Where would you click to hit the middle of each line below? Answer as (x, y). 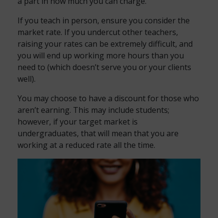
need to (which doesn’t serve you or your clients (104, 67)
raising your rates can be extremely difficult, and (105, 44)
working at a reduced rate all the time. (86, 145)
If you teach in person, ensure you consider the (104, 20)
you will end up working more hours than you (101, 55)
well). (27, 79)
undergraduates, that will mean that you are (98, 133)
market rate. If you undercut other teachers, (98, 32)
